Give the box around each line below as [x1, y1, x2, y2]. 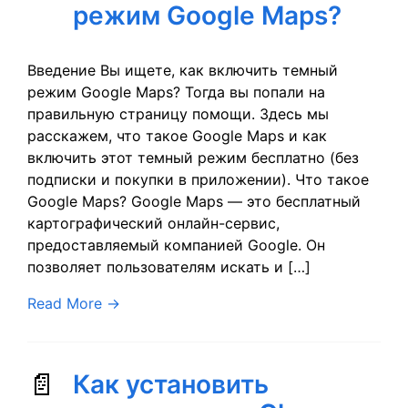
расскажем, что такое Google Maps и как [27, 127, 327, 145]
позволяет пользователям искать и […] [27, 258, 311, 276]
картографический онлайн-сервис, [27, 214, 280, 232]
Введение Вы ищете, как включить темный [27, 61, 338, 79]
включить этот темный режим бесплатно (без [27, 148, 359, 167]
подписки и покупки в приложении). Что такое [27, 170, 369, 189]
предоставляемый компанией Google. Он [27, 236, 325, 254]
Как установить [73, 369, 269, 400]
